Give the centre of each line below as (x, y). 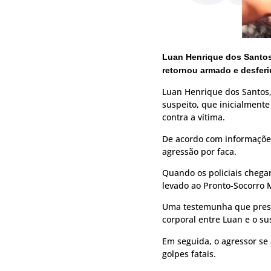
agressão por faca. (199, 151)
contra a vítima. (194, 117)
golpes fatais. (189, 253)
